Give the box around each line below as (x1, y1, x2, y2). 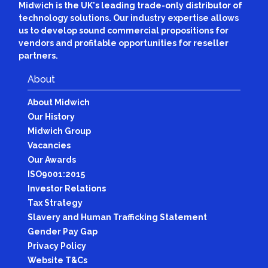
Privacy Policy (27, 240, 86, 251)
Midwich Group (27, 126, 91, 136)
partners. (18, 50, 58, 60)
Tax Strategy (27, 197, 83, 208)
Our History (27, 111, 75, 121)
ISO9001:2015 (27, 169, 85, 179)
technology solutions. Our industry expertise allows (18, 13, 239, 23)
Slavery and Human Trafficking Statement (27, 212, 207, 222)
